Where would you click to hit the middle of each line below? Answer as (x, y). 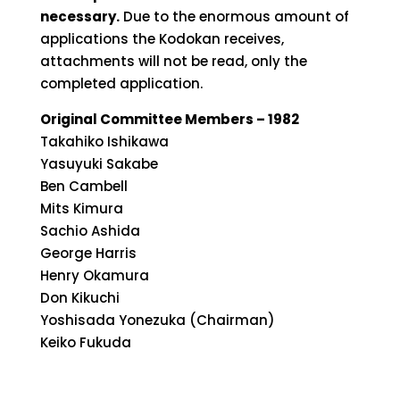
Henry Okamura (94, 275)
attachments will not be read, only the (173, 61)
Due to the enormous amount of (236, 16)
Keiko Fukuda (85, 342)
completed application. (121, 83)
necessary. (79, 16)
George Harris (88, 253)
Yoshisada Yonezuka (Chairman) (157, 320)
